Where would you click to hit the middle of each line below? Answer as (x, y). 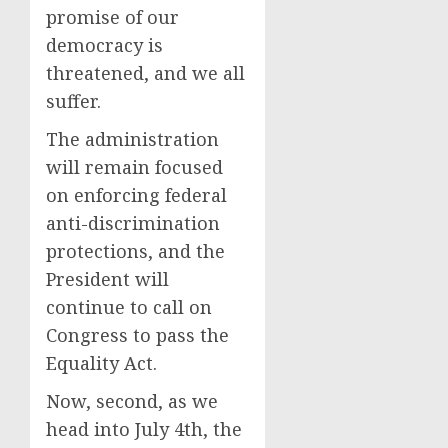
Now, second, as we (132, 401)
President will (107, 279)
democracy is (104, 45)
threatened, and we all (145, 73)
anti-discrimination (133, 223)
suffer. (73, 101)
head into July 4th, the (144, 429)
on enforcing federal (136, 195)
